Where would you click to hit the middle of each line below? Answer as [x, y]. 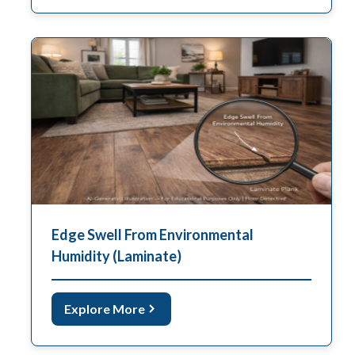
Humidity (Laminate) [116, 256]
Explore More [105, 308]
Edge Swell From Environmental [153, 234]
